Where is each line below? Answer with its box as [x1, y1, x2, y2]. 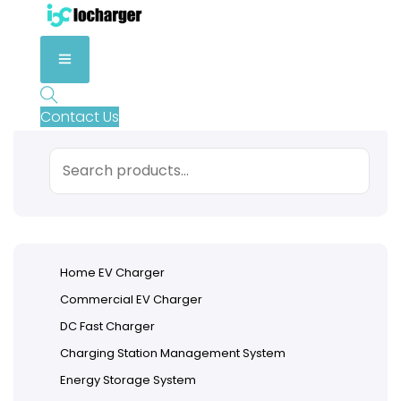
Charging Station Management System [60, 345, 286, 362]
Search [39, 146, 91, 165]
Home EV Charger [60, 264, 165, 281]
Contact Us [39, 107, 119, 128]
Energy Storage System [60, 371, 196, 388]
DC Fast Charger [60, 318, 155, 335]
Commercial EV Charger [60, 291, 202, 308]
